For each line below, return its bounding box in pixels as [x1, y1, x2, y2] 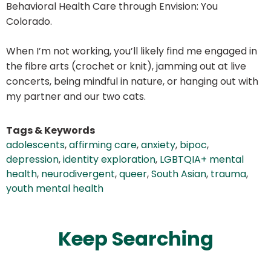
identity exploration [63, 152, 155, 167]
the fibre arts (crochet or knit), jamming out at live [6, 59, 246, 74]
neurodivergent [41, 167, 115, 181]
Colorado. [6, 15, 52, 29]
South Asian [151, 167, 206, 181]
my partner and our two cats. [6, 90, 146, 104]
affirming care [69, 138, 137, 152]
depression [6, 152, 59, 167]
